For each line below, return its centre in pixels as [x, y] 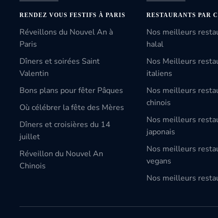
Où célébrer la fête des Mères [72, 108]
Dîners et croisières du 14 [65, 125]
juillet [30, 137]
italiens [159, 73]
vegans [159, 161]
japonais [161, 132]
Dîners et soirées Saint [60, 61]
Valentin [34, 73]
